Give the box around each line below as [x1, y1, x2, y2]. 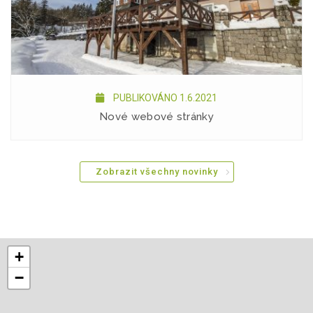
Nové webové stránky [99, 110, 214, 123]
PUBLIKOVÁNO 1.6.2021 [111, 92, 217, 103]
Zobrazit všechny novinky [95, 166, 218, 177]
